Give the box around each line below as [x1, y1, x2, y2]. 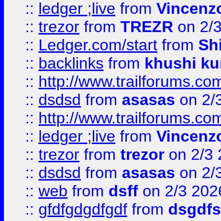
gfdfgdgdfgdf [38, 200, 127, 218]
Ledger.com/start [38, 36, 157, 54]
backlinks [38, 54, 104, 72]
